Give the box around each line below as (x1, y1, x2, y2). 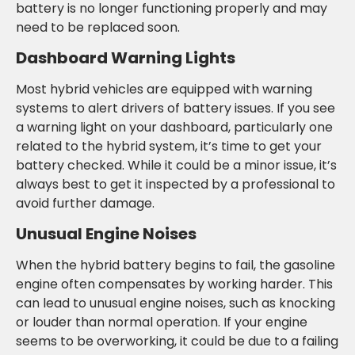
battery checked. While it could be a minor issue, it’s (16, 156, 337, 175)
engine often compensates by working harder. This (16, 275, 333, 294)
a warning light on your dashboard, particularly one (16, 118, 333, 137)
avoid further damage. (16, 194, 155, 213)
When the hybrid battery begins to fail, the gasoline (16, 256, 335, 275)
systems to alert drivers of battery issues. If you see (16, 99, 335, 118)
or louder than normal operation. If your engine (16, 313, 307, 332)
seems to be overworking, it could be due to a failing (16, 332, 338, 351)
